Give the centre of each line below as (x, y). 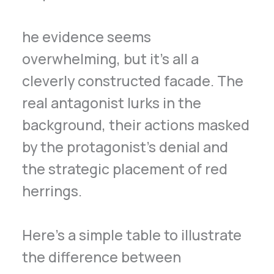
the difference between (102, 257)
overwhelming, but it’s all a (111, 58)
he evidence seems (87, 36)
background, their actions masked (136, 124)
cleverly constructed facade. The (133, 80)
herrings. (52, 191)
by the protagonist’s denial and (125, 146)
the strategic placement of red (125, 168)
